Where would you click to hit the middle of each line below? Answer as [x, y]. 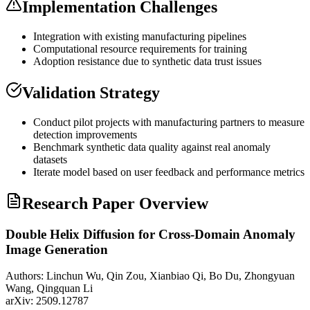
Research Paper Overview [115, 203]
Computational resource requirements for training [140, 49]
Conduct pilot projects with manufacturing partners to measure [169, 122]
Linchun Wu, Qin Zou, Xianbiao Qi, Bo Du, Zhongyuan [171, 276]
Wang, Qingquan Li [49, 289]
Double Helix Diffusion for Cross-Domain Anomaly [151, 234]
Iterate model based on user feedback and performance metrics [169, 172]
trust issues [237, 61]
